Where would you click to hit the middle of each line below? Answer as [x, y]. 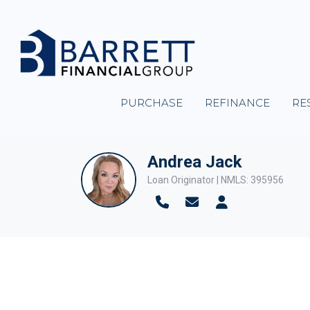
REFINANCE [238, 103]
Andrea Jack [195, 162]
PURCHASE [152, 103]
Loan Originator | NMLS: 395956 [216, 180]
